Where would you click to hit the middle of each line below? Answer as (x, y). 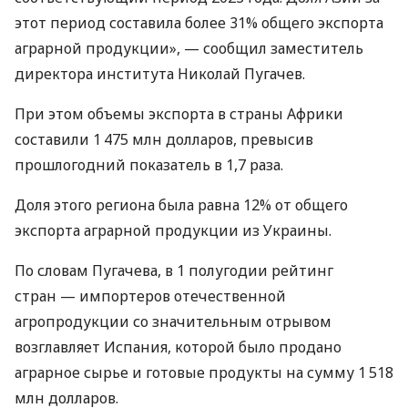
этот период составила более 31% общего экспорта (199, 22)
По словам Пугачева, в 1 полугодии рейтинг (174, 270)
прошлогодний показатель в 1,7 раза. (149, 164)
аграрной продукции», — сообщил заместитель (189, 48)
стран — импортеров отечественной (150, 296)
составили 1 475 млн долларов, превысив (164, 139)
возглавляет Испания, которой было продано (178, 347)
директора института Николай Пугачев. (160, 73)
